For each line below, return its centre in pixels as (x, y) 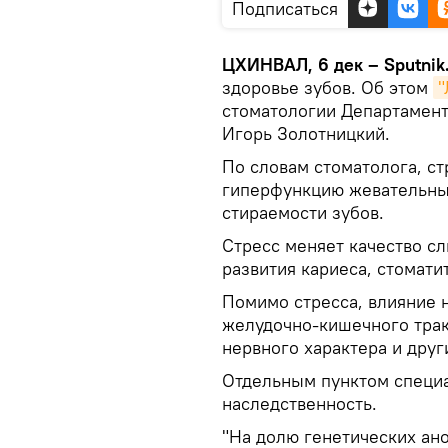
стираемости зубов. (303, 212)
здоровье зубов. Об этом (327, 87)
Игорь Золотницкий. (306, 133)
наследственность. (299, 403)
